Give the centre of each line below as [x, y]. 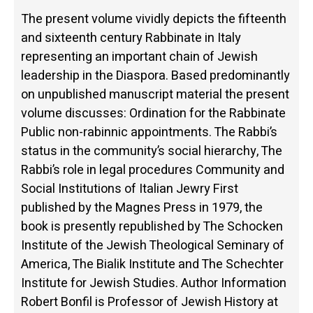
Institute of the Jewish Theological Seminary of [153, 246]
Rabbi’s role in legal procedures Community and [153, 170]
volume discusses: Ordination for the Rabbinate [153, 114]
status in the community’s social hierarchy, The [152, 152]
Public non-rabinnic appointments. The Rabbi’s [149, 133]
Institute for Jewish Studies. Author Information [154, 284]
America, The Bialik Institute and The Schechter [152, 265]
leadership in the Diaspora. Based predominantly [155, 76]
